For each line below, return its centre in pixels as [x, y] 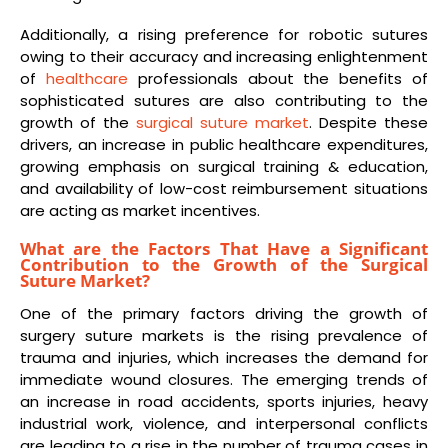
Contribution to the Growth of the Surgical [224, 264]
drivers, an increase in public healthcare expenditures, [224, 145]
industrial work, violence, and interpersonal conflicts [224, 423]
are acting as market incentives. [140, 211]
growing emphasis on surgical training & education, [224, 167]
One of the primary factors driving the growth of [224, 313]
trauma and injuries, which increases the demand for [224, 357]
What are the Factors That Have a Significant [224, 248]
